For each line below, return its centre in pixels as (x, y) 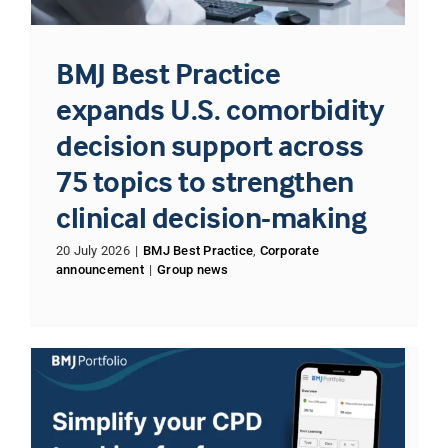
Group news (193, 270)
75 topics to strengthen (204, 182)
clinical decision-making (211, 218)
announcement (99, 270)
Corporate (289, 251)
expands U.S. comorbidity (220, 110)
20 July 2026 (92, 251)
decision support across (209, 146)
